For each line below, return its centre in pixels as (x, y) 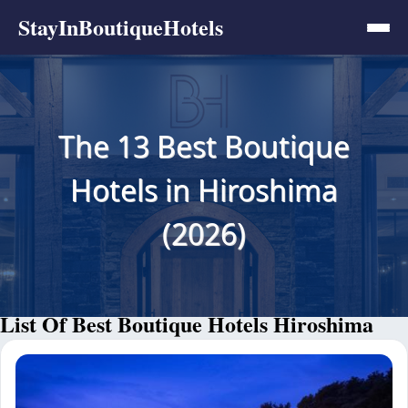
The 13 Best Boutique (204, 146)
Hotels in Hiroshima (204, 189)
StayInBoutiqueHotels (121, 27)
